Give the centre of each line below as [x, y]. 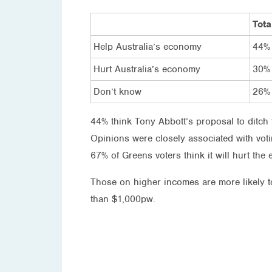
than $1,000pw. [123, 199]
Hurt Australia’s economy [147, 69]
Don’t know [117, 91]
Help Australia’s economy [148, 46]
